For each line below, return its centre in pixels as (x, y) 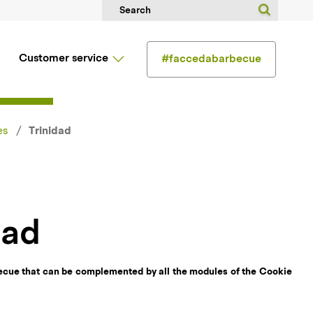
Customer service (64, 59)
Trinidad (50, 131)
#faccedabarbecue (211, 59)
